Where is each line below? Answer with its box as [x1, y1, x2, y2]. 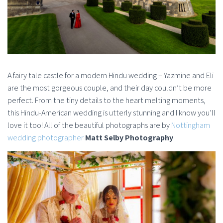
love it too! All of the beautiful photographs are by [7, 119, 171, 130]
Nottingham [171, 119, 210, 130]
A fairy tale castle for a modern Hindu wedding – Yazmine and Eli [7, 70, 214, 81]
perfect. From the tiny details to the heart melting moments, [7, 95, 206, 106]
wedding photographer [7, 132, 84, 143]
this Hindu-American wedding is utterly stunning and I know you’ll [7, 107, 216, 118]
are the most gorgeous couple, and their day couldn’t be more [7, 82, 212, 93]
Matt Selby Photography [85, 132, 173, 143]
